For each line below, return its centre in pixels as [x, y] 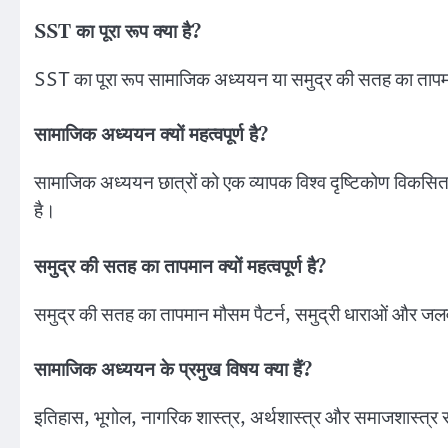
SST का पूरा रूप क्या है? [117, 32]
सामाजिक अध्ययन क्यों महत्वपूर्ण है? [151, 136]
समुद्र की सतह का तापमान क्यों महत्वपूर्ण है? [180, 267]
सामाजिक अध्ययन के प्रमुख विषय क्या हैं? [173, 371]
